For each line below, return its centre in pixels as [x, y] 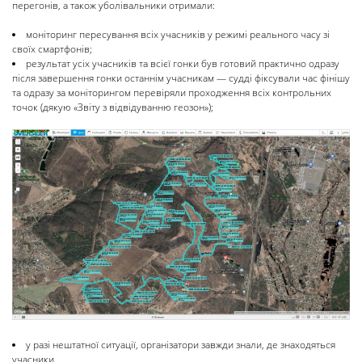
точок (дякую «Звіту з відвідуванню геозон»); [113, 107]
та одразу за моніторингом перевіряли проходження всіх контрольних [172, 93]
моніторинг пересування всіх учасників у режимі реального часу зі [178, 35]
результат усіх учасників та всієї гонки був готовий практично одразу [183, 64]
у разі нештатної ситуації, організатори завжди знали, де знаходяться [181, 344]
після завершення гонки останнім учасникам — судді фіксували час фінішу [181, 78]
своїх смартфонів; [52, 49]
